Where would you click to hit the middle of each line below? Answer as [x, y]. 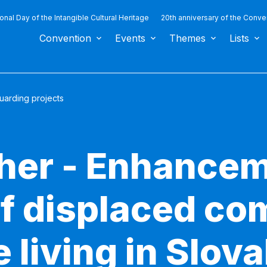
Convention [65, 38]
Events [130, 38]
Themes [187, 38]
